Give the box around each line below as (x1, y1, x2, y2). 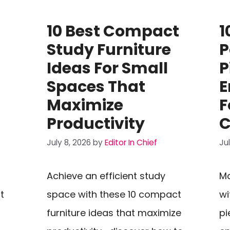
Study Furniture (46, 39, 171, 61)
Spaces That (46, 76, 145, 98)
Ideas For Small (46, 57, 168, 80)
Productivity (46, 113, 145, 135)
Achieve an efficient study (46, 169, 165, 182)
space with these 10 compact (46, 187, 181, 201)
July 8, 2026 (46, 137, 91, 148)
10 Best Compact (46, 21, 179, 43)
